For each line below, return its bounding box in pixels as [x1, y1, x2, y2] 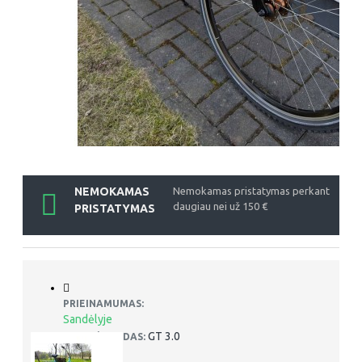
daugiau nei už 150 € [173, 200, 268, 212]
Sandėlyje [63, 313, 112, 326]
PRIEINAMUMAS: [63, 298, 144, 309]
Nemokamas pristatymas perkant [173, 185, 330, 196]
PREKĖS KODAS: [69, 331, 145, 342]
